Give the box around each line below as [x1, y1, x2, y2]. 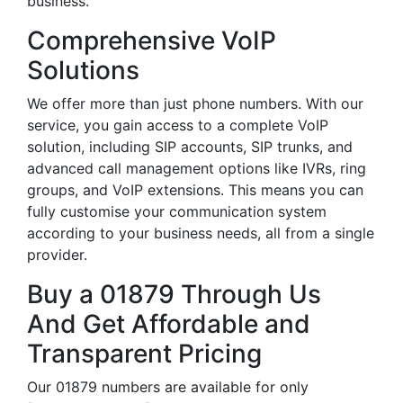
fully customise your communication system [27, 202, 327, 220]
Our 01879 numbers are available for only [27, 378, 309, 396]
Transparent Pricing [27, 338, 262, 369]
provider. [27, 246, 87, 264]
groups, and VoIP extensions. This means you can [27, 181, 363, 199]
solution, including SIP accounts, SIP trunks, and [27, 138, 353, 156]
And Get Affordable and [27, 309, 310, 339]
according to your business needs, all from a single [27, 224, 374, 242]
